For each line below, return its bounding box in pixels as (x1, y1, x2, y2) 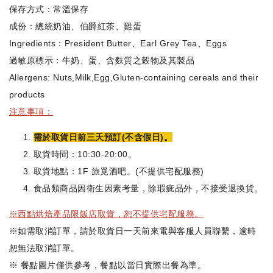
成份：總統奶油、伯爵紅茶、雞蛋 (9, 21, 142, 32)
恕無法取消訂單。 (9, 243, 80, 253)
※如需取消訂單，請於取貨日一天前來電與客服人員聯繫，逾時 (9, 226, 257, 236)
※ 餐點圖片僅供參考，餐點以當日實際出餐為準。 (9, 260, 207, 271)
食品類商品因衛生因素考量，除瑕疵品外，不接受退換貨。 (34, 183, 263, 194)
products (9, 90, 45, 100)
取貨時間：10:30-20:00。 (34, 149, 137, 160)
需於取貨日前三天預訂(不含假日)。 (34, 132, 173, 143)
